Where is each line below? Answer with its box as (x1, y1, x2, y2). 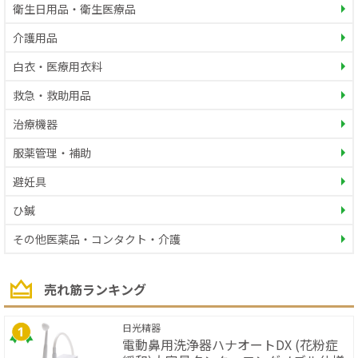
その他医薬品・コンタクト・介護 (13, 231, 181, 247)
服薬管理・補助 (13, 145, 91, 161)
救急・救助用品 (13, 87, 91, 103)
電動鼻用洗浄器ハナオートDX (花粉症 (122, 335, 338, 354)
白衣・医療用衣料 (13, 58, 102, 74)
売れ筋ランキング (44, 279, 146, 299)
